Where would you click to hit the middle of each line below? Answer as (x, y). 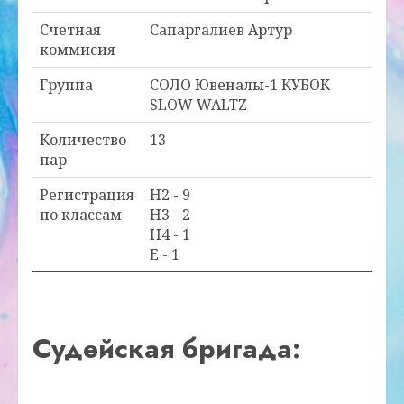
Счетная (70, 30)
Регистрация (87, 195)
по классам (81, 215)
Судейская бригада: (167, 349)
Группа (66, 85)
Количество (83, 140)
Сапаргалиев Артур (221, 30)
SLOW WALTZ (198, 105)
